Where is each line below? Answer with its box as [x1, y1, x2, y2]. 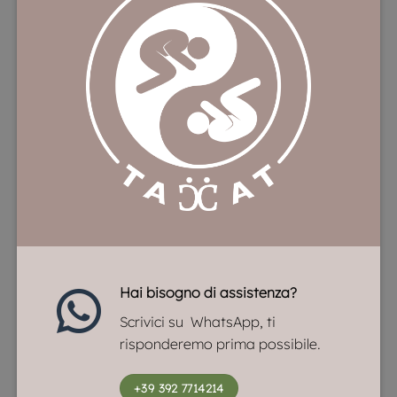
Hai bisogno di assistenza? [119, 284, 297, 302]
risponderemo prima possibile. [119, 335, 321, 354]
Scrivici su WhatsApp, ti [119, 313, 276, 331]
